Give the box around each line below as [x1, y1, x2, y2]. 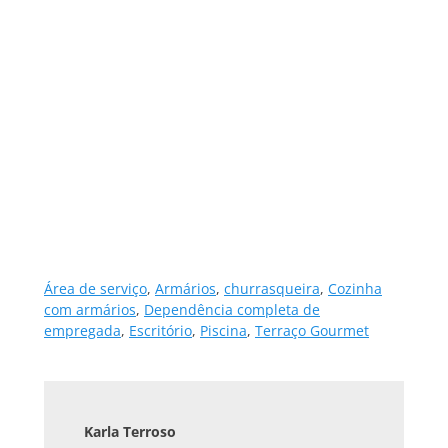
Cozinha [328, 279, 382, 299]
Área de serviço [44, 279, 147, 299]
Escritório [129, 321, 192, 341]
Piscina [200, 321, 247, 341]
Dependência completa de [144, 300, 320, 320]
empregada [44, 321, 121, 341]
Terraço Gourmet [255, 321, 369, 341]
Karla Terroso [84, 422, 176, 442]
